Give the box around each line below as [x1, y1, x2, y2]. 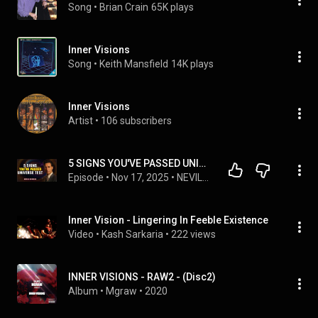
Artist [68, 115, 93, 126]
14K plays [171, 58, 214, 70]
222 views [171, 229, 216, 240]
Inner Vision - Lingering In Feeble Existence [68, 214, 268, 226]
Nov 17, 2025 [111, 172, 169, 183]
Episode [68, 172, 104, 183]
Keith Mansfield [99, 58, 168, 70]
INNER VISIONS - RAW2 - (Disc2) [68, 271, 216, 283]
